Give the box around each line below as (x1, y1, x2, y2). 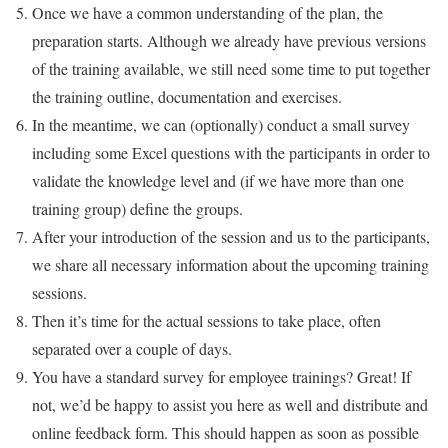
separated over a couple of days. (32, 337, 232, 359)
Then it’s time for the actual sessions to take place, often (32, 309, 381, 331)
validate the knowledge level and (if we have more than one (32, 169, 404, 191)
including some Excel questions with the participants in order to (32, 141, 430, 163)
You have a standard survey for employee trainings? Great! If (32, 365, 411, 387)
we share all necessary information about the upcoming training (32, 253, 429, 275)
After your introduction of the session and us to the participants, (32, 225, 430, 247)
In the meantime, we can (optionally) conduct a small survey (32, 113, 410, 135)
